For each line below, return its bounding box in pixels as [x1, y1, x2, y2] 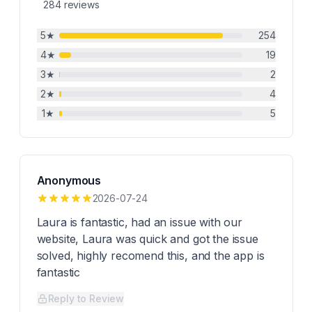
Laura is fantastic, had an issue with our [36, 215, 242, 229]
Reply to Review [47, 292, 125, 304]
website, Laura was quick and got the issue [36, 232, 258, 246]
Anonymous [36, 173, 102, 187]
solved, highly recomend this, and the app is [36, 249, 265, 263]
